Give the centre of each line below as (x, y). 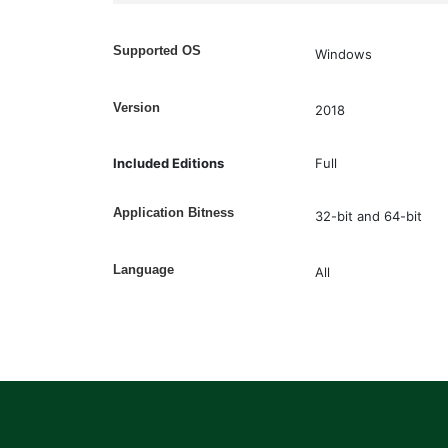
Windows (343, 53)
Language (144, 269)
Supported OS (157, 50)
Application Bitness (174, 212)
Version (137, 107)
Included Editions (169, 163)
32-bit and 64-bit (368, 215)
